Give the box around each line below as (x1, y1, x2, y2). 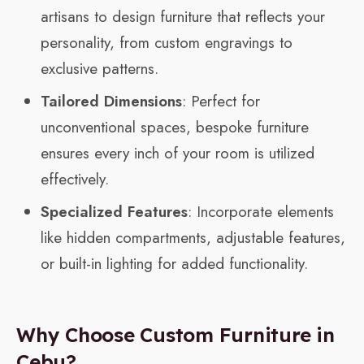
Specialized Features (41, 201, 188, 223)
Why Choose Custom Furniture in (16, 323, 335, 348)
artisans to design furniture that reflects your (41, 6, 325, 28)
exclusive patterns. (41, 58, 158, 80)
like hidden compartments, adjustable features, (41, 227, 345, 249)
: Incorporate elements (188, 201, 334, 223)
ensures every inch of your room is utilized (41, 142, 314, 165)
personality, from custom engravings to (41, 32, 292, 54)
